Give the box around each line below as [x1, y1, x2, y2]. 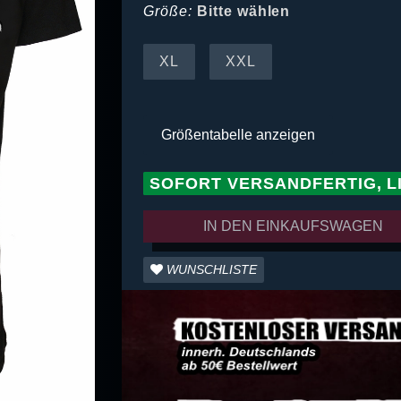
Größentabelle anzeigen [161, 127, 316, 143]
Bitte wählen [196, 4, 291, 20]
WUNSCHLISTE [166, 262, 258, 277]
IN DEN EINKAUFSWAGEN [203, 218, 384, 235]
